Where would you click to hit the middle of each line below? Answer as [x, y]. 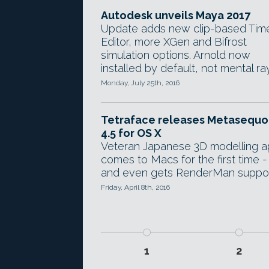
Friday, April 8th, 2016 [135, 187]
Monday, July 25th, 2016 [140, 83]
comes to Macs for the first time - [184, 159]
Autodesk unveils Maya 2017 [176, 15]
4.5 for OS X [131, 133]
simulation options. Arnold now [176, 55]
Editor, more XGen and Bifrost [174, 42]
